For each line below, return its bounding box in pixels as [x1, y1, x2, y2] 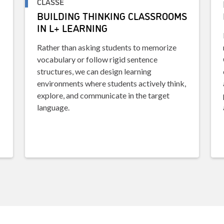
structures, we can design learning [37, 66, 151, 76]
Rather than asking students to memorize [37, 42, 176, 52]
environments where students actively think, [37, 78, 186, 88]
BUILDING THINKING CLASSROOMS [37, 8, 187, 23]
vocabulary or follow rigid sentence [37, 54, 157, 64]
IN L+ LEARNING [37, 20, 107, 35]
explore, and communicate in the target [37, 90, 169, 100]
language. [37, 102, 69, 112]
